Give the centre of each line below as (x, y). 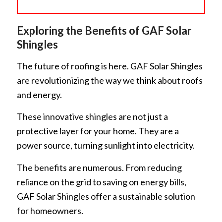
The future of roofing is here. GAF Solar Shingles (110, 66)
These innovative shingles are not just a (92, 117)
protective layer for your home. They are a (98, 131)
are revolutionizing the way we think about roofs (110, 81)
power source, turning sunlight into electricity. (106, 145)
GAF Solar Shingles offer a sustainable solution (106, 196)
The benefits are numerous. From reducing (99, 167)
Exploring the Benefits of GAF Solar (104, 30)
